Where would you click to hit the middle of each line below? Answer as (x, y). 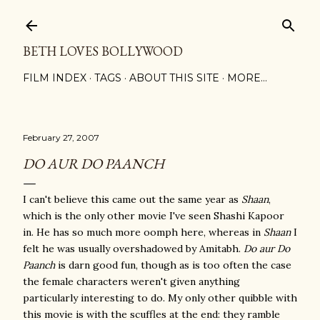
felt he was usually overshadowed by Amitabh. (133, 249)
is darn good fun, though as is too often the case (173, 265)
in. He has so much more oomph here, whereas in (143, 232)
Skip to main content (160, 18)
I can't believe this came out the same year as (132, 199)
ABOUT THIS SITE (174, 78)
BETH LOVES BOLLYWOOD (103, 51)
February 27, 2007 (61, 137)
